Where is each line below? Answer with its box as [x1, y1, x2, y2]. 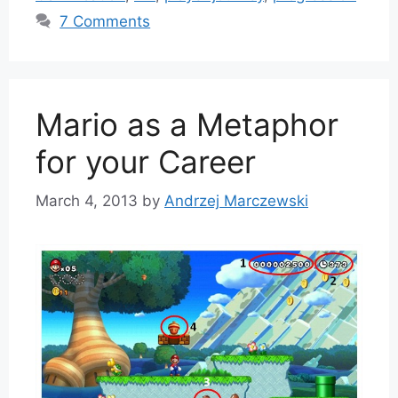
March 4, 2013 [36, 192, 138, 211]
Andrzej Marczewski [164, 192, 308, 211]
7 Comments [60, 12, 151, 30]
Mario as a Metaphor [36, 105, 338, 143]
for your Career [36, 142, 256, 180]
